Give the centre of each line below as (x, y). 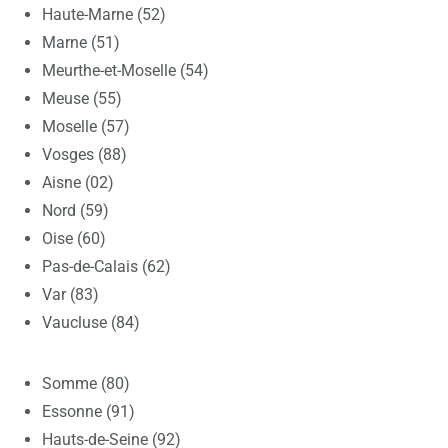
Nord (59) (75, 210)
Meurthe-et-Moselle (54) (125, 70)
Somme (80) (86, 383)
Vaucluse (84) (91, 322)
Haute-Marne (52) (104, 14)
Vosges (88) (84, 154)
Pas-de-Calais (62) (106, 266)
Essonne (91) (88, 411)
